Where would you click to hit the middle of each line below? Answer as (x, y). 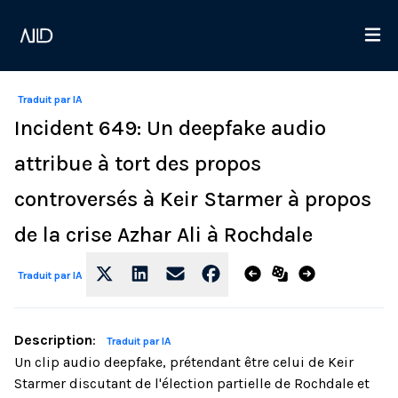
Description (53, 340)
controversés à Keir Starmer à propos (193, 199)
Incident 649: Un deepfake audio (170, 128)
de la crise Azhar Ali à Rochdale (163, 235)
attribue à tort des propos (138, 163)
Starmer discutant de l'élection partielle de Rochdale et (192, 383)
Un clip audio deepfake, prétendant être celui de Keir (184, 362)
